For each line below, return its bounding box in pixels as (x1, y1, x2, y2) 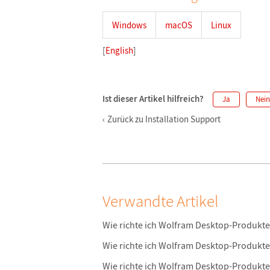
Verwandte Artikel (102, 190, 218, 211)
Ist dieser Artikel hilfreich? (102, 93, 204, 104)
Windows (112, 19, 146, 31)
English (105, 45, 133, 56)
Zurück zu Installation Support (107, 113, 221, 125)
